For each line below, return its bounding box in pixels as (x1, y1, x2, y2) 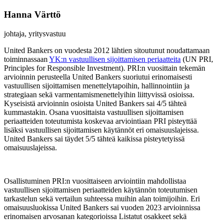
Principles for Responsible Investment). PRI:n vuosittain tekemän (4, 64, 205, 73)
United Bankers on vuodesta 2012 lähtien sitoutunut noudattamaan (4, 46, 210, 55)
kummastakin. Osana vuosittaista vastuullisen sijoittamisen (4, 108, 184, 117)
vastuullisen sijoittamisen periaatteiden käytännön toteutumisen (4, 186, 197, 194)
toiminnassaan (4, 55, 49, 64)
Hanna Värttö (4, 9, 61, 20)
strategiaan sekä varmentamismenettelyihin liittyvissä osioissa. (4, 90, 194, 99)
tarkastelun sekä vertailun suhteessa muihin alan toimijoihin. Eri (4, 194, 200, 203)
